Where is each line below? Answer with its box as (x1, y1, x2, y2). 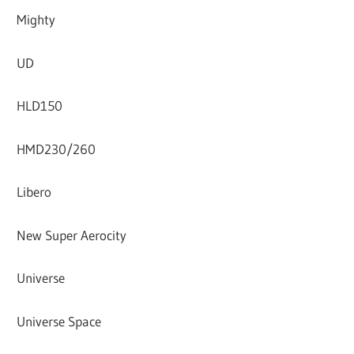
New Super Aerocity (17, 226, 127, 243)
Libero (17, 183, 52, 201)
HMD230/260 (17, 140, 96, 157)
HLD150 (17, 97, 63, 115)
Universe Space (17, 312, 102, 330)
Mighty (17, 11, 56, 28)
